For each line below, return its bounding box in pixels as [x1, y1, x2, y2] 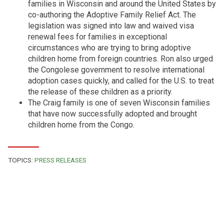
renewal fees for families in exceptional [28, 32, 167, 42]
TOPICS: [8, 156, 34, 164]
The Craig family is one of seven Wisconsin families [28, 98, 210, 108]
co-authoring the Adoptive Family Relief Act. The [28, 10, 196, 20]
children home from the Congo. [28, 120, 134, 130]
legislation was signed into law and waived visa [28, 21, 194, 31]
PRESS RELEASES [34, 156, 86, 164]
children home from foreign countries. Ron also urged [28, 54, 213, 64]
